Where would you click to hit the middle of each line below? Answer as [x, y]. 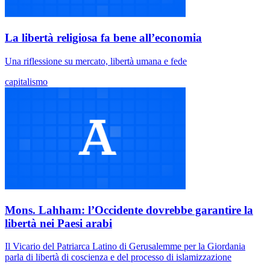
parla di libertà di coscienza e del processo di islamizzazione [118, 257]
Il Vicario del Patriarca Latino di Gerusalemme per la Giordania [125, 246]
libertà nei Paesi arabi [58, 223]
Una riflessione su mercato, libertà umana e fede [96, 61]
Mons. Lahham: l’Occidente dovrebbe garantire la [129, 210]
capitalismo [26, 81]
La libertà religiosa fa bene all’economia [103, 38]
